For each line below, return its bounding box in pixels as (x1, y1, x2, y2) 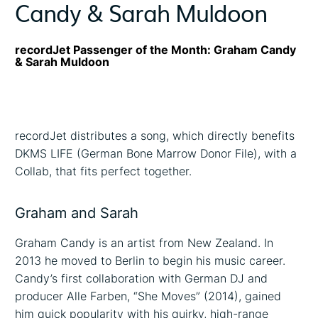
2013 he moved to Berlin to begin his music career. (15, 253, 286, 268)
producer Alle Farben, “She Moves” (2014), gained (15, 288, 282, 303)
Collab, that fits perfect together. (15, 164, 192, 179)
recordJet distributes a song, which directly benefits (15, 128, 295, 143)
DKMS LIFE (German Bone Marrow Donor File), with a (15, 146, 297, 161)
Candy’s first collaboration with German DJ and (15, 270, 268, 285)
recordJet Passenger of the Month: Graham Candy (15, 43, 297, 57)
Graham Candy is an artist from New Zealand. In (15, 235, 274, 250)
